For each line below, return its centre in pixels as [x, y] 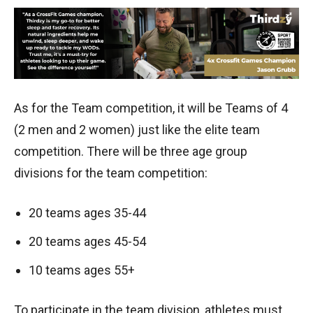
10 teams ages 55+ [82, 270]
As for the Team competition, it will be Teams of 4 [151, 108]
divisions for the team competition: [111, 173]
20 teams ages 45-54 [87, 242]
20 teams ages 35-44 [87, 213]
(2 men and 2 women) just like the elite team [137, 130]
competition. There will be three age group [131, 152]
